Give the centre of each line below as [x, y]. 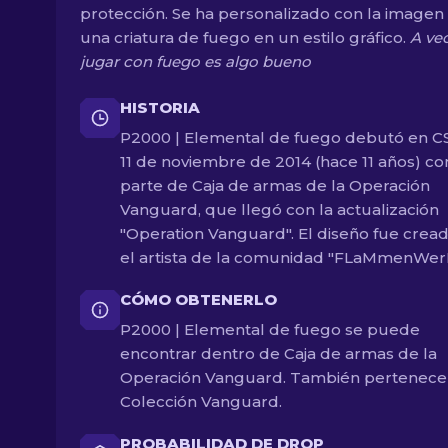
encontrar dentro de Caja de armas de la [278, 353]
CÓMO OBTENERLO [198, 299]
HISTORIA [160, 107]
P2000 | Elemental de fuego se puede [270, 329]
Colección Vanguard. [201, 401]
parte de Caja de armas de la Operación [275, 185]
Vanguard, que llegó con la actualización [279, 209]
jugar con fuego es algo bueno [195, 61]
